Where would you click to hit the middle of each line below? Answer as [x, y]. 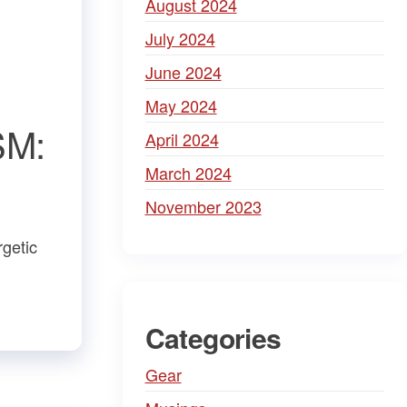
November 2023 [203, 206]
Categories [213, 338]
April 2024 [182, 139]
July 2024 [180, 38]
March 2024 [188, 173]
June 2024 [183, 72]
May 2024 [181, 105]
